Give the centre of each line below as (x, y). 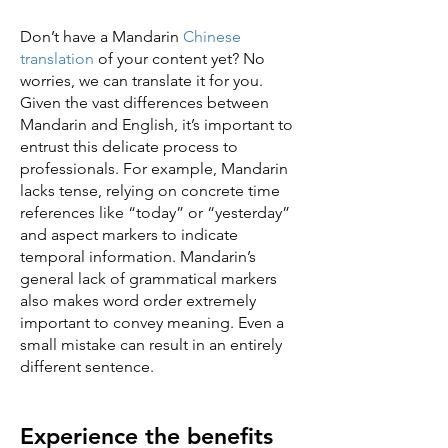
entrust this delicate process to (129, 146)
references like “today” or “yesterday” (155, 212)
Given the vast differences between (144, 102)
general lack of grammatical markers (148, 278)
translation (57, 58)
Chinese (212, 36)
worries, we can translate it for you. (141, 80)
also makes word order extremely (138, 300)
